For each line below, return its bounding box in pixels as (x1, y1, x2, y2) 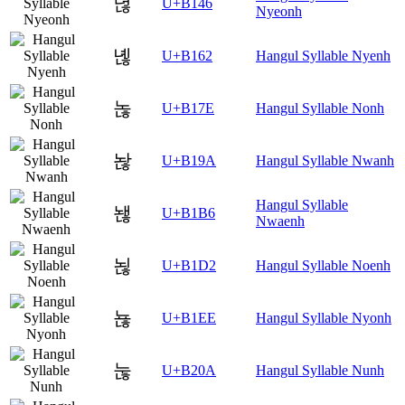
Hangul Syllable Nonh (256, 100, 384, 117)
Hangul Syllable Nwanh (256, 153, 394, 169)
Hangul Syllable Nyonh (256, 310, 391, 326)
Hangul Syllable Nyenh (256, 48, 391, 64)
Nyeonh (256, 4, 302, 20)
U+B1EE (162, 310, 216, 326)
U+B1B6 (162, 205, 215, 221)
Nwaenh (256, 213, 305, 230)
